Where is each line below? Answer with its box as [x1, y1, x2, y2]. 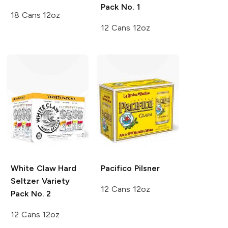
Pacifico [101, 163, 132, 173]
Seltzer [10, 176, 39, 186]
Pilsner [132, 163, 160, 173]
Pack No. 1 [101, 2, 140, 12]
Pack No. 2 [10, 188, 51, 198]
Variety [39, 176, 70, 186]
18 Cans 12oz [10, 10, 61, 20]
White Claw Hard [10, 163, 77, 173]
